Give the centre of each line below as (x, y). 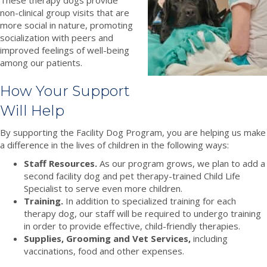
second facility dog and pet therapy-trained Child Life (132, 176)
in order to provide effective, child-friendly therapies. (132, 226)
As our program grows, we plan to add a (181, 163)
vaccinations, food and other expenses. (104, 251)
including (209, 238)
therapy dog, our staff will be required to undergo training (142, 213)
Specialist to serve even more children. (103, 188)
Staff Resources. (60, 163)
